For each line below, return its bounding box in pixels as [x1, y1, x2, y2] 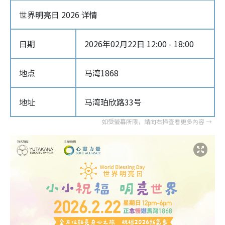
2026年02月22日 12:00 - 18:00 [84, 38, 194, 50]
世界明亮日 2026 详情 [19, 9, 97, 21]
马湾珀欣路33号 [84, 96, 142, 108]
